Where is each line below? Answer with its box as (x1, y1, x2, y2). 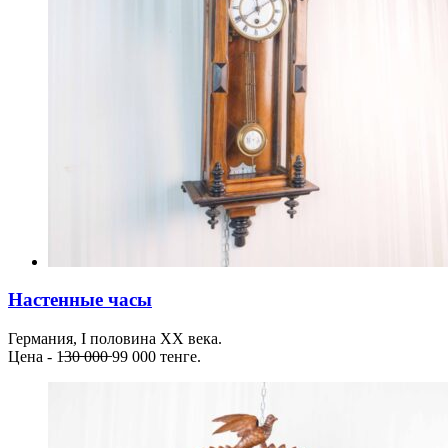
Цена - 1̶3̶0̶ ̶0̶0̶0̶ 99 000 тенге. (8, 348, 201, 366)
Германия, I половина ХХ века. (8, 330, 222, 348)
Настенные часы (8, 289, 152, 311)
